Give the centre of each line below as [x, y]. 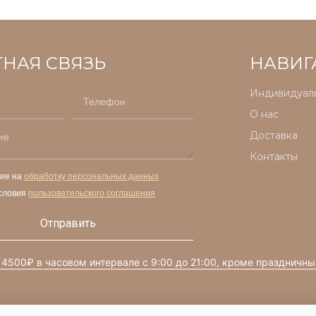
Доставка [274, 135]
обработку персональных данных [91, 176]
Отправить [68, 223]
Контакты [274, 156]
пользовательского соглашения [92, 193]
